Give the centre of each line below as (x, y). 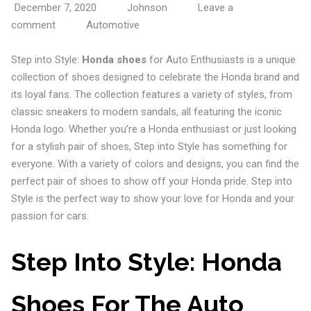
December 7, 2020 (55, 8)
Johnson (147, 8)
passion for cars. (50, 216)
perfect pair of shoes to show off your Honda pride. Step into (151, 181)
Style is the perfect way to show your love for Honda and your (152, 199)
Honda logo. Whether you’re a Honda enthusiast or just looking (153, 129)
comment (33, 25)
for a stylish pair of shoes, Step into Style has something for (149, 146)
